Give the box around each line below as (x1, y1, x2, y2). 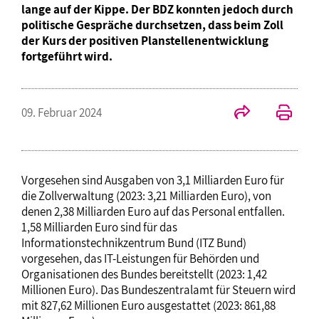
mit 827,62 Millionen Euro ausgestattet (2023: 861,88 (21, 297, 276, 313)
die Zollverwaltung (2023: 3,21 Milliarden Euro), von (21, 187, 271, 204)
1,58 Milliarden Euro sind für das (21, 219, 177, 235)
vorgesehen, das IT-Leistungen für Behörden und (21, 250, 259, 266)
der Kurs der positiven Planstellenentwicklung (21, 32, 268, 48)
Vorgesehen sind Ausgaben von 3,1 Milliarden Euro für (21, 172, 284, 188)
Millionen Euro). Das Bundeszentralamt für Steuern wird (21, 281, 296, 298)
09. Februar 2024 (21, 104, 102, 120)
